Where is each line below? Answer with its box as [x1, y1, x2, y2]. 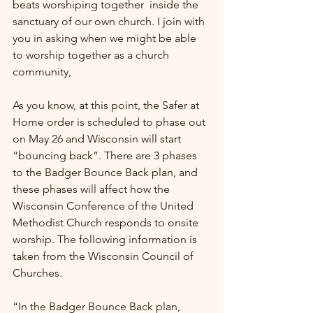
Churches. [13, 266, 62, 279]
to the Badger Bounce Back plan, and [13, 166, 201, 179]
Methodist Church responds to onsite [13, 216, 201, 229]
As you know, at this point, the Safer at [13, 99, 202, 112]
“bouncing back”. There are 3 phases [13, 149, 200, 162]
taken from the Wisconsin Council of [13, 249, 196, 263]
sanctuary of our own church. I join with [13, 15, 208, 28]
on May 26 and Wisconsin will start [13, 132, 184, 145]
